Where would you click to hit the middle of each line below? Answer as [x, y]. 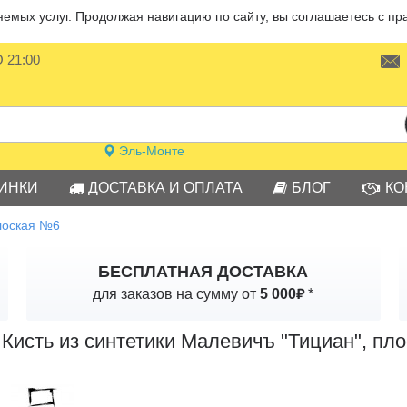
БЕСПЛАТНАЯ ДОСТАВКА [203, 272]
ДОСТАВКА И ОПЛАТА [165, 188]
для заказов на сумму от [177, 294]
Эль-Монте [150, 151]
